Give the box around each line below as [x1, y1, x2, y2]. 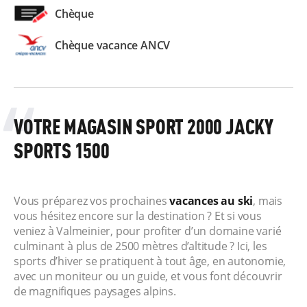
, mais [253, 193, 283, 209]
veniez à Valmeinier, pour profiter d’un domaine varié [14, 223, 282, 239]
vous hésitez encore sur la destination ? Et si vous [14, 208, 262, 224]
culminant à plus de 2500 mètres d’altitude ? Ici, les [14, 238, 267, 254]
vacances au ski [169, 193, 254, 209]
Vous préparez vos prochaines [14, 193, 170, 209]
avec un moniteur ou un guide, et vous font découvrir [14, 269, 282, 284]
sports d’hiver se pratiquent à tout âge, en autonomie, [14, 254, 286, 269]
